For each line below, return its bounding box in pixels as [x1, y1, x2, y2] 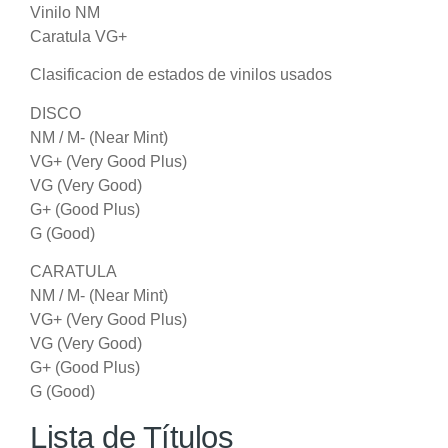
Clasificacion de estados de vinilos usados [30, 66, 332, 84]
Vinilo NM [30, 3, 100, 21]
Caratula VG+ [30, 27, 127, 45]
